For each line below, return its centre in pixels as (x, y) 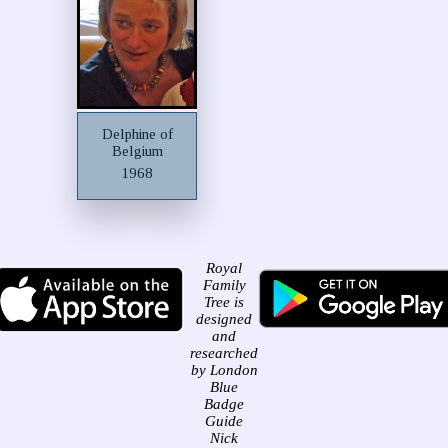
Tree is (224, 302)
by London (224, 370)
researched (224, 353)
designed (224, 319)
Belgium (137, 150)
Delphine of (137, 133)
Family (224, 285)
